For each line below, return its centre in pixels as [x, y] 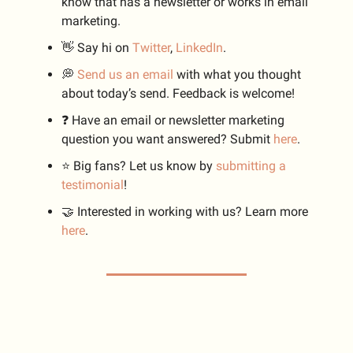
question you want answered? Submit [167, 139]
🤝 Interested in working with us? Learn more [185, 212]
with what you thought [237, 75]
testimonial [93, 185]
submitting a [251, 166]
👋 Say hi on [97, 48]
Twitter [151, 48]
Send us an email [125, 75]
